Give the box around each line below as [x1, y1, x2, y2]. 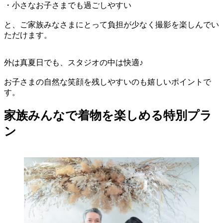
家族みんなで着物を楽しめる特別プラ [4, 109, 212, 122]
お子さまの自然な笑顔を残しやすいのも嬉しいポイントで [4, 77, 211, 86]
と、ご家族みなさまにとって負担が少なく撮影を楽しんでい [4, 20, 219, 29]
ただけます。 [4, 30, 52, 39]
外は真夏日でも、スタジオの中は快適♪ [4, 58, 143, 67]
